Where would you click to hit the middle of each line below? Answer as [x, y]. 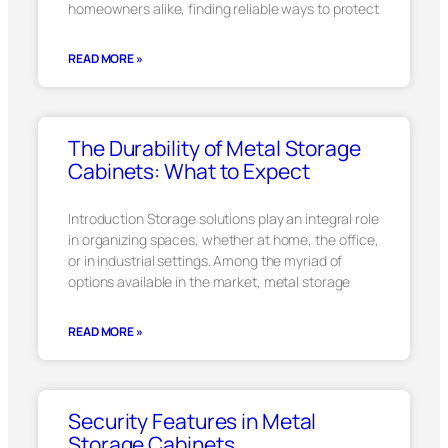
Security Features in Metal [192, 421]
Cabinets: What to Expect [189, 171]
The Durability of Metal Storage [214, 148]
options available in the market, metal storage [209, 281]
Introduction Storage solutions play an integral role [223, 218]
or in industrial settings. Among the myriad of [205, 260]
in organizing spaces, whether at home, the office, [223, 239]
